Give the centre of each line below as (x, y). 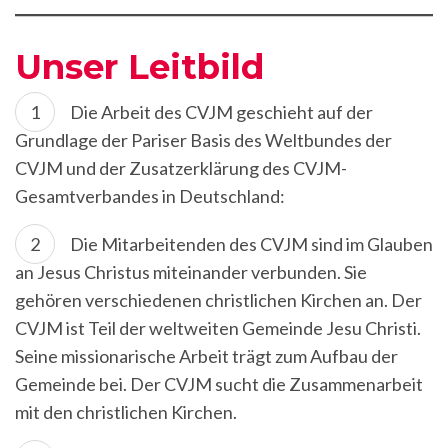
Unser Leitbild (139, 67)
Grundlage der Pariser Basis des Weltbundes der (203, 140)
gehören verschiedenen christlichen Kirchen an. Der (218, 300)
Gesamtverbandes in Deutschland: (150, 196)
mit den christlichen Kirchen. (126, 412)
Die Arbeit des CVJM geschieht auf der (221, 112)
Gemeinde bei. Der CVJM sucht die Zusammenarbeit (219, 384)
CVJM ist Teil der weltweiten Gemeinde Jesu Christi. (218, 328)
